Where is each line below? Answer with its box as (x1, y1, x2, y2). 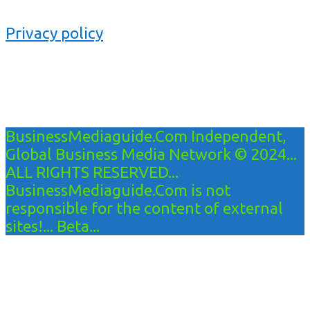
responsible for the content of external (6, 199, 283, 217)
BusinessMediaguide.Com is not (6, 181, 230, 199)
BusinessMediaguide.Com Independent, (6, 127, 286, 145)
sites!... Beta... (6, 217, 100, 235)
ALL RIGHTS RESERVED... (6, 163, 179, 181)
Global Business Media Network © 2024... (6, 145, 297, 163)
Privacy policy (6, 24, 103, 42)
